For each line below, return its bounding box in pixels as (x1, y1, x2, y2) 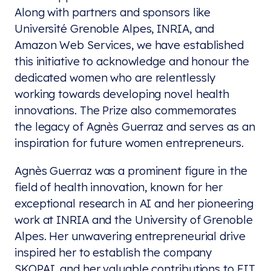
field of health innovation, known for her (15, 179, 223, 194)
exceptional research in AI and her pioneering (15, 195, 253, 211)
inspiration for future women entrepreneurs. (15, 135, 244, 151)
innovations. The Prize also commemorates (15, 103, 237, 118)
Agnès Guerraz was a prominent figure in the (15, 163, 247, 178)
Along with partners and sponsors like (15, 5, 211, 20)
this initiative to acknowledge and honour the (15, 54, 249, 69)
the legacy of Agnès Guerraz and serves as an (15, 119, 255, 134)
